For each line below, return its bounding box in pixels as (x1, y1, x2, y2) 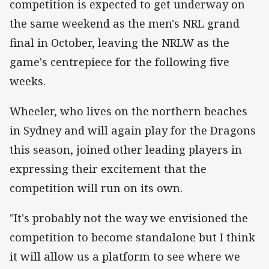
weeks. (10, 73, 46, 88)
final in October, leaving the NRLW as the (10, 35, 229, 50)
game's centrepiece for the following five (10, 54, 229, 69)
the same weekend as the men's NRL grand (10, 16, 240, 31)
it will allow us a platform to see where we (10, 249, 240, 264)
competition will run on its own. (10, 181, 183, 196)
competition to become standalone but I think (10, 230, 255, 245)
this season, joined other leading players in (10, 142, 242, 157)
